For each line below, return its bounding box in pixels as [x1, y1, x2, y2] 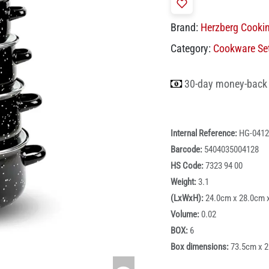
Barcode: [171, 144, 204, 156]
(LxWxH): [171, 193, 205, 204]
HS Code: [171, 160, 205, 172]
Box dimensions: [171, 241, 231, 253]
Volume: [171, 209, 201, 220]
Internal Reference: [171, 128, 239, 139]
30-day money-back [184, 77, 267, 91]
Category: [171, 42, 211, 55]
